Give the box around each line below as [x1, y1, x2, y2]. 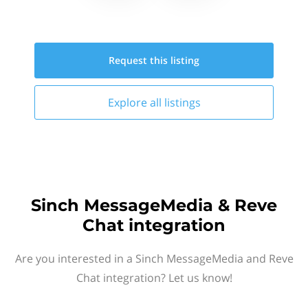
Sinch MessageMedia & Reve [31, 195, 277, 215]
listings [164, 95, 201, 110]
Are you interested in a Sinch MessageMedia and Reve [14, 251, 294, 266]
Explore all [107, 95, 164, 110]
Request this [109, 54, 170, 67]
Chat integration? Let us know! [76, 270, 232, 285]
